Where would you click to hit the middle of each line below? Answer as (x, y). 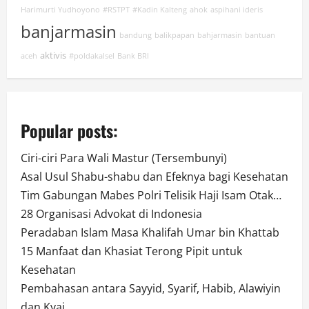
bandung (136, 36)
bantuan (260, 36)
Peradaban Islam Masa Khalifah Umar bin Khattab (150, 233)
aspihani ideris (237, 10)
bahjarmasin (220, 36)
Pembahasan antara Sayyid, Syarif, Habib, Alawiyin (151, 289)
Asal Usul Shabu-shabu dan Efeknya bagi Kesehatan (154, 177)
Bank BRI (133, 56)
